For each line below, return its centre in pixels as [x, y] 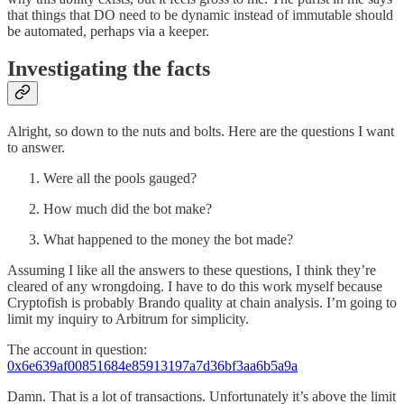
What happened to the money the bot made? [168, 240]
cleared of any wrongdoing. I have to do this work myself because [195, 287]
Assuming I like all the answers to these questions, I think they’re [192, 271]
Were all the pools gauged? [120, 179]
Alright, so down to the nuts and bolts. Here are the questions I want [201, 132]
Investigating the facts [109, 69]
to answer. [36, 148]
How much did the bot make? [128, 209]
